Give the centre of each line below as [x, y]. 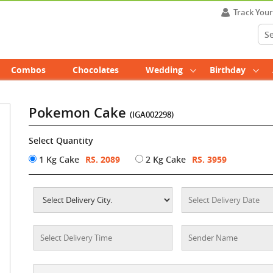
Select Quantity [61, 140]
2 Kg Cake [165, 159]
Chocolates [96, 70]
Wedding [164, 70]
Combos [28, 70]
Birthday [228, 70]
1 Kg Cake [58, 159]
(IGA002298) [152, 115]
